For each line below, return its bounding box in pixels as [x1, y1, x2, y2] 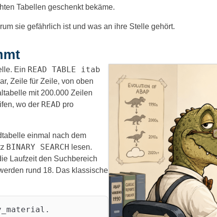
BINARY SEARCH [6, 142, 69, 152]
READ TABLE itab [28, 65, 100, 75]
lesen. [69, 143, 92, 152]
